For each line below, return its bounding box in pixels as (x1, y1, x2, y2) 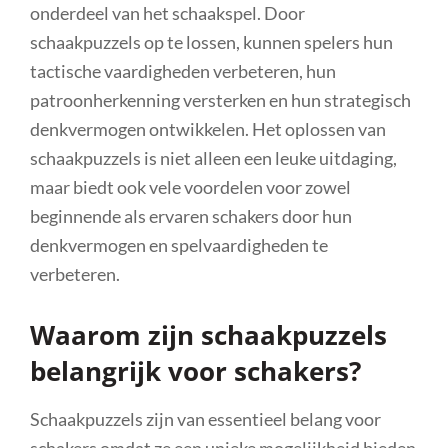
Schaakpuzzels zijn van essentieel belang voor (30, 407, 381, 430)
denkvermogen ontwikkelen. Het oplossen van (30, 117, 386, 140)
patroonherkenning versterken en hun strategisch (30, 88, 411, 111)
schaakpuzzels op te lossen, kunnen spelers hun (30, 30, 393, 53)
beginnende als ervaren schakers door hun (30, 204, 352, 227)
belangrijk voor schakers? (30, 352, 361, 389)
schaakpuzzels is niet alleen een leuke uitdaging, (30, 146, 397, 169)
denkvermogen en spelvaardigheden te (30, 233, 328, 256)
